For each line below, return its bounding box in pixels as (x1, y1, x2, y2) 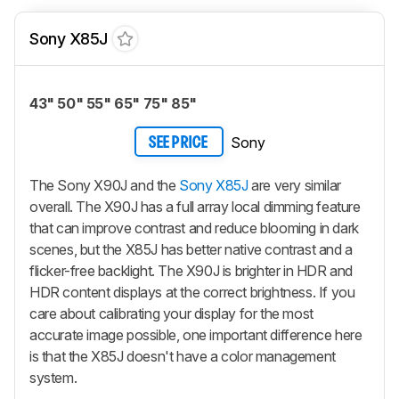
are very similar (248, 175, 341, 194)
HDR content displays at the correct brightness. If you (29, 282, 355, 301)
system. (29, 368, 77, 387)
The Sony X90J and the (29, 175, 180, 194)
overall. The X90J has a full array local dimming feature (29, 197, 361, 216)
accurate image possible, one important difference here (29, 325, 362, 344)
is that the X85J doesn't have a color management (29, 346, 336, 365)
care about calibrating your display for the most (29, 304, 313, 322)
